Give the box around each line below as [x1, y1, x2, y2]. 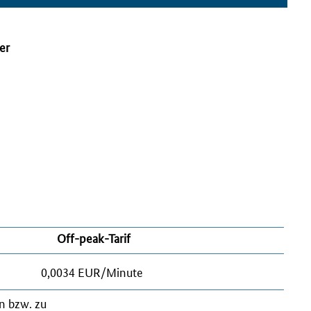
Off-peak [56, 228, 104, 246]
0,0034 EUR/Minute [41, 262, 144, 280]
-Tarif [103, 228, 131, 246]
